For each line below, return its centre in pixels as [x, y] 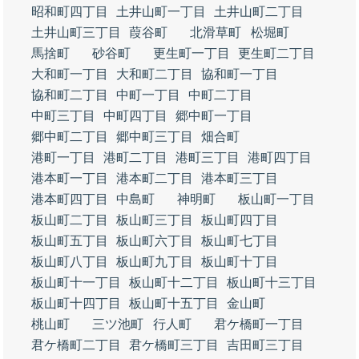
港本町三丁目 [240, 178]
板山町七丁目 [240, 241]
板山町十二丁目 [174, 282]
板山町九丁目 [155, 262]
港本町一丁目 [70, 178]
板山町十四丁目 [76, 303]
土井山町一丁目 [161, 12]
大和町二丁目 [155, 74]
